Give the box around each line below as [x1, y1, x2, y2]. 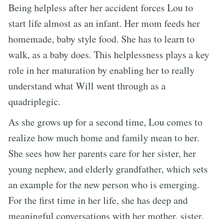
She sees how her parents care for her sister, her [8, 146, 196, 160]
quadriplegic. [8, 94, 61, 108]
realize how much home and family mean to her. [8, 131, 199, 144]
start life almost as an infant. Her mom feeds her [8, 16, 200, 30]
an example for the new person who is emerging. [8, 177, 199, 191]
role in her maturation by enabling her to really [8, 63, 195, 77]
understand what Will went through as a [8, 79, 166, 92]
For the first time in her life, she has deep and [8, 193, 188, 207]
